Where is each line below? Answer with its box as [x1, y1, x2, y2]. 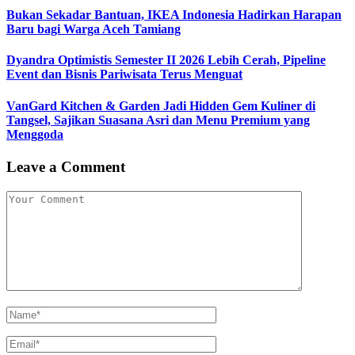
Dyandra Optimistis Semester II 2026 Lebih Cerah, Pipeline [6, 53, 326, 67]
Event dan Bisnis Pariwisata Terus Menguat [6, 67, 242, 82]
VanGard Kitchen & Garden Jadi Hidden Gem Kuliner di [6, 98, 315, 113]
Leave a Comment [6, 158, 125, 175]
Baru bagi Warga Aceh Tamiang [6, 22, 181, 36]
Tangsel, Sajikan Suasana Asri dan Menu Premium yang [6, 113, 310, 127]
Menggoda [6, 127, 63, 141]
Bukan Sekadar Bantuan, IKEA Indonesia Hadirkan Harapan [6, 8, 342, 22]
